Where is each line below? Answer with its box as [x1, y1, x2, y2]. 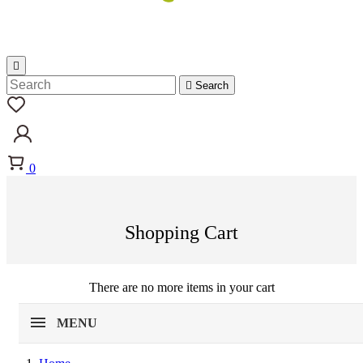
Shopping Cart [125, 221, 238, 243]
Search [195, 79, 228, 92]
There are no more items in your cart [88, 280, 275, 294]
